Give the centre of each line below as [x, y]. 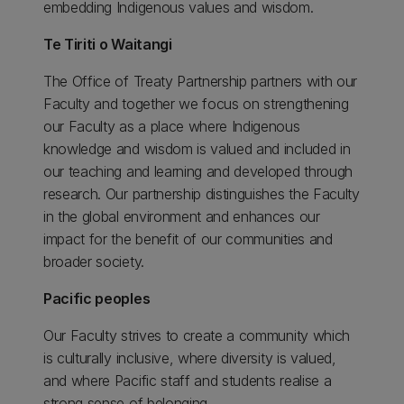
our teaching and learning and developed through [198, 171]
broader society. [94, 262]
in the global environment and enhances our [182, 216]
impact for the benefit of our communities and [188, 239]
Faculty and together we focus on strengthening [196, 104]
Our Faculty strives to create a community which [197, 335]
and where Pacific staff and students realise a [188, 381]
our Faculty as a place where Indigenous [172, 126]
